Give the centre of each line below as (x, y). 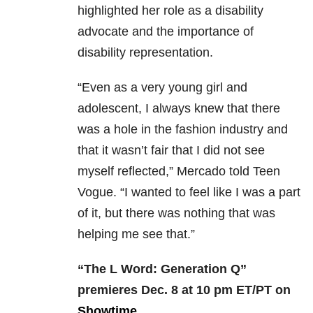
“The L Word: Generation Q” (162, 269)
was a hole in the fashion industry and (183, 130)
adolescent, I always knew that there (179, 109)
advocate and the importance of (166, 32)
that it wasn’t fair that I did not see (171, 151)
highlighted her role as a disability (170, 11)
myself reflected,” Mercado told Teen (179, 172)
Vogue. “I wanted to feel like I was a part (189, 192)
